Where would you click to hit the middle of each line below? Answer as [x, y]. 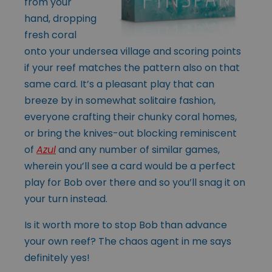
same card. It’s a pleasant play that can [119, 84]
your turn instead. [66, 199]
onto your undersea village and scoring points [133, 51]
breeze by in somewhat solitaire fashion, [120, 100]
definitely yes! [57, 257]
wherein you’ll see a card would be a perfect [130, 166]
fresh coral [50, 35]
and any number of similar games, [138, 149]
